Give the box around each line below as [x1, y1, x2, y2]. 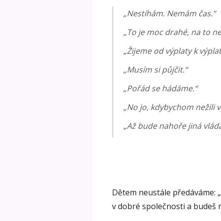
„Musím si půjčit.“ [123, 64, 187, 75]
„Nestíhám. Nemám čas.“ [123, 8, 216, 19]
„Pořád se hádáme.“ [123, 83, 197, 94]
